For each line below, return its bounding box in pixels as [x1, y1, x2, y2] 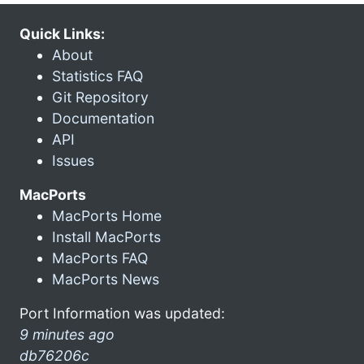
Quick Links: [19, 24, 105, 42]
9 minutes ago [19, 325, 115, 343]
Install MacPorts [52, 227, 161, 245]
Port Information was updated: [19, 304, 225, 322]
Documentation [52, 109, 154, 127]
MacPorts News [52, 270, 159, 288]
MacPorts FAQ [52, 249, 148, 266]
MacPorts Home [52, 206, 162, 224]
